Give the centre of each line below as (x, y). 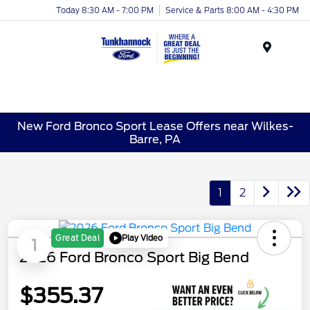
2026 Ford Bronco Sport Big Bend (134, 258)
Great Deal (77, 238)
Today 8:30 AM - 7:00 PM (105, 10)
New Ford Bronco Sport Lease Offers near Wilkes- (155, 126)
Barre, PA (155, 139)
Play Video (142, 238)
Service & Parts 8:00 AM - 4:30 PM (232, 10)
